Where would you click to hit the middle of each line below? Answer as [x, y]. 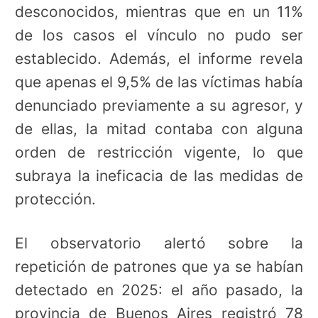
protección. [55, 199]
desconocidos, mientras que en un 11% [159, 11]
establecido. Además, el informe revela [159, 58]
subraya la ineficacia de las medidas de [159, 175]
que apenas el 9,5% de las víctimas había [159, 82]
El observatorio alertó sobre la [159, 243]
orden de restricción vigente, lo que [159, 152]
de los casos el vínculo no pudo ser [159, 35]
